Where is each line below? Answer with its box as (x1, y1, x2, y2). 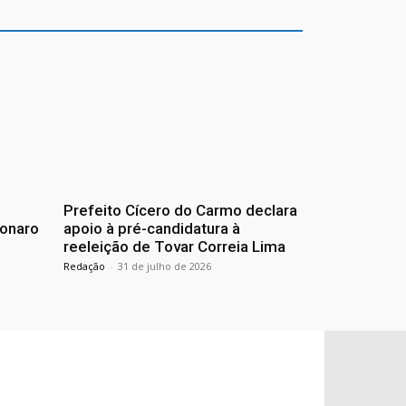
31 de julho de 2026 (118, 259, 211, 274)
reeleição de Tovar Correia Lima (63, 237, 285, 256)
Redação (63, 259, 105, 274)
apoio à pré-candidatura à (63, 219, 240, 238)
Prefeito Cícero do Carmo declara (63, 201, 297, 220)
